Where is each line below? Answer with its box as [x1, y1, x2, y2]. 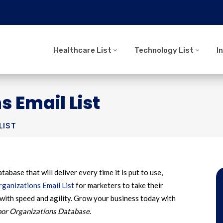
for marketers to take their [74, 181, 163, 190]
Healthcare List [53, 46, 111, 55]
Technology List [134, 46, 194, 55]
